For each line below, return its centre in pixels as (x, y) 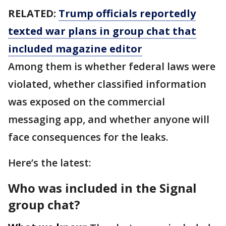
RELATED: (33, 13)
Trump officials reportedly (127, 13)
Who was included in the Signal (102, 188)
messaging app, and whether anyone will (109, 119)
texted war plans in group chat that (102, 31)
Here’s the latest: (51, 163)
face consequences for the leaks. (88, 137)
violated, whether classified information (107, 84)
